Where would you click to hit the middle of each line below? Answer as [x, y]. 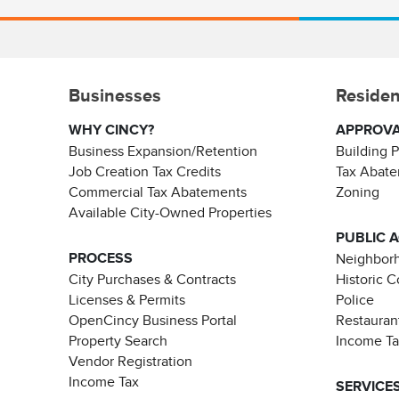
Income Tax [104, 382]
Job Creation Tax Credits [145, 171]
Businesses [115, 95]
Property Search [118, 341]
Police [355, 300]
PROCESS [101, 258]
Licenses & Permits [127, 300]
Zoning [358, 192]
